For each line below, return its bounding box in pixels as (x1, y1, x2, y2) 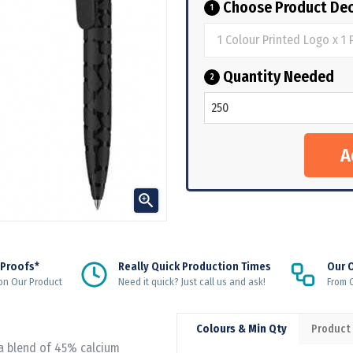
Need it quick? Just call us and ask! (117, 275, 266, 288)
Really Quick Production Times (117, 259, 271, 273)
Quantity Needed (220, 66, 334, 86)
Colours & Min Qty (196, 321, 287, 336)
